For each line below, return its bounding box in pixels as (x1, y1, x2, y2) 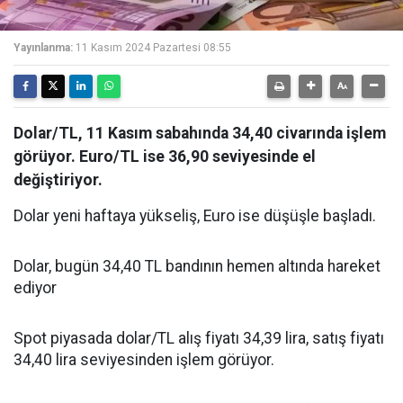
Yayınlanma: (13, 41, 73, 54)
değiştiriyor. (13, 171, 103, 189)
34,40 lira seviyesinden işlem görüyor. (13, 351, 274, 369)
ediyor (13, 279, 57, 297)
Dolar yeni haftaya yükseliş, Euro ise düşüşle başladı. (13, 207, 376, 225)
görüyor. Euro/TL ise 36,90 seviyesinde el (13, 148, 316, 166)
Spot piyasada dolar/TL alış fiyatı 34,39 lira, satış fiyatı (13, 329, 384, 347)
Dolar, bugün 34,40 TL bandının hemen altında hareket (13, 257, 381, 275)
